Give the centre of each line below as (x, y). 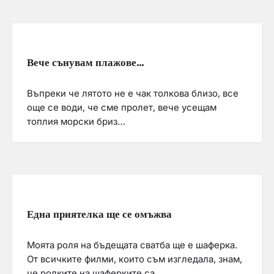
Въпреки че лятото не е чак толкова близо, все (133, 94)
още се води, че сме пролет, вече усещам (122, 108)
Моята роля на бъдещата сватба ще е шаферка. (132, 245)
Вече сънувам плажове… (86, 63)
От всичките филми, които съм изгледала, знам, (135, 259)
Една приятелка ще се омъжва (99, 214)
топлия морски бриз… (76, 122)
